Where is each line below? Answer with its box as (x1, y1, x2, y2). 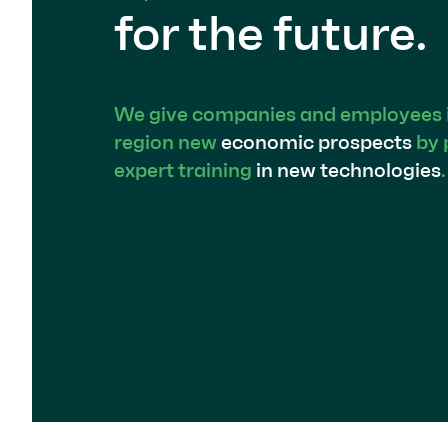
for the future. (114, 4, 427, 63)
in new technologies (256, 157, 441, 182)
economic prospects (221, 129, 412, 154)
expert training (114, 157, 256, 182)
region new (114, 129, 221, 154)
